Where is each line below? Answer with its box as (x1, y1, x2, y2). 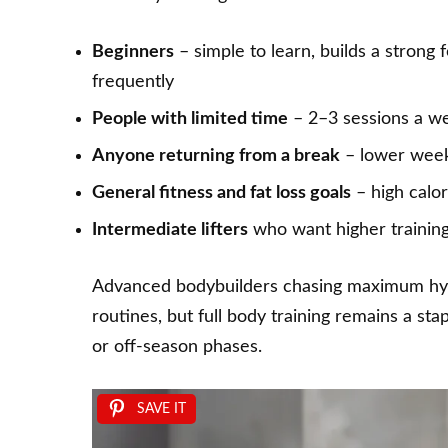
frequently (92, 73, 174, 92)
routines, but (92, 308, 198, 327)
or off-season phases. (92, 338, 262, 357)
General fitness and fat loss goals (92, 184, 351, 203)
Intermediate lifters (92, 221, 248, 240)
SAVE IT (137, 402, 186, 417)
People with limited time (92, 110, 288, 129)
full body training (198, 308, 330, 327)
